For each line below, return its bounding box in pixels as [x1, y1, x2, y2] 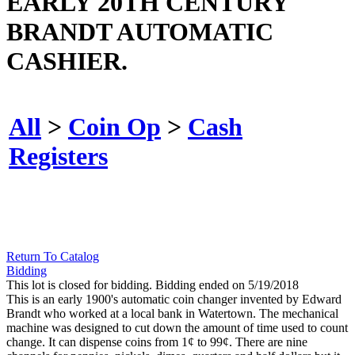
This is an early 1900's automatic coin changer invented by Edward [6, 292, 342, 307]
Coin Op [68, 112, 161, 141]
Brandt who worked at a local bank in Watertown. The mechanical [6, 307, 338, 321]
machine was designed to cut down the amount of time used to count [6, 321, 348, 335]
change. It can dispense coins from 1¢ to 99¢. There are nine [6, 335, 307, 349]
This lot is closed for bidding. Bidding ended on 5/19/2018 [6, 278, 299, 292]
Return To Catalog [6, 250, 99, 264]
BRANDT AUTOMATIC [6, 17, 273, 46]
